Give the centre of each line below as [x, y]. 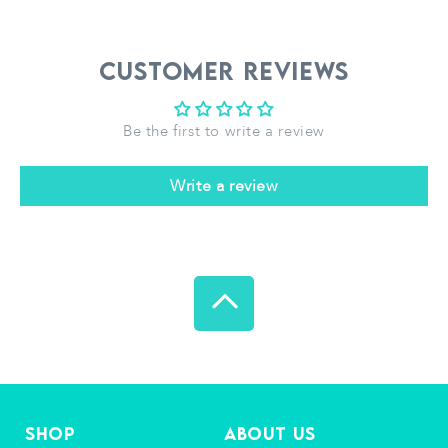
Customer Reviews [224, 70]
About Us [270, 433]
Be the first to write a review [224, 131]
